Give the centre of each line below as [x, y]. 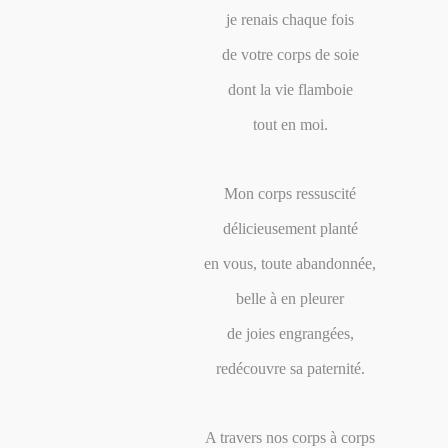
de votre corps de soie [290, 54]
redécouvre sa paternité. [290, 368]
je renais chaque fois [290, 19]
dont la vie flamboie [290, 89]
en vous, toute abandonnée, [290, 263]
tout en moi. [290, 124]
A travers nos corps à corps [290, 437]
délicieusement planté [290, 228]
